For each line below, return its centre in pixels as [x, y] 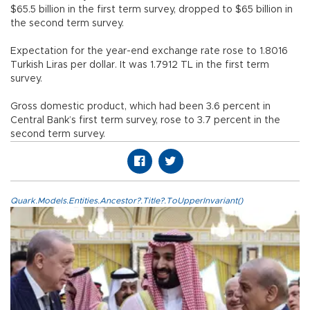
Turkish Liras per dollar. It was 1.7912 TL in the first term [140, 65]
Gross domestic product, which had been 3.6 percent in [140, 107]
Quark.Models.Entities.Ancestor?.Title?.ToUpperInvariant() [127, 201]
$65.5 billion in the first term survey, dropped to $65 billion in [152, 10]
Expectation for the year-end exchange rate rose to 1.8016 [149, 52]
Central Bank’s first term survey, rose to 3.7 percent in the [145, 121]
